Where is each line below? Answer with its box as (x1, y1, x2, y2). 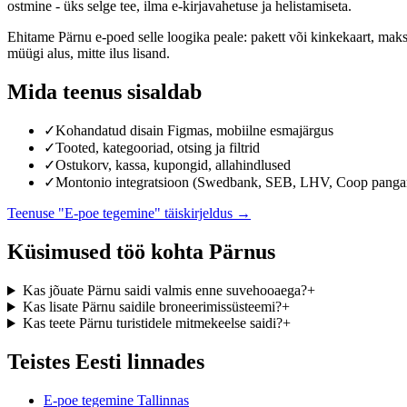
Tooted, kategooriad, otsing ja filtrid (55, 140, 260, 156)
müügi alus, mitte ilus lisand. (7, 45, 170, 61)
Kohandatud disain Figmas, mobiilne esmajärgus (55, 123, 333, 139)
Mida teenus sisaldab (7, 79, 202, 104)
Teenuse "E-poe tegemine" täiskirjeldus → (7, 205, 251, 222)
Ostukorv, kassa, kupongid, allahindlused (55, 157, 291, 174)
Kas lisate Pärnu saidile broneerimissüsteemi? (22, 299, 282, 315)
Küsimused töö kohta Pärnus (7, 240, 275, 264)
